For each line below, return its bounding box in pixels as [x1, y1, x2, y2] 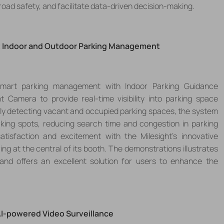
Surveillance [65, 207, 113, 219]
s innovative [173, 130, 218, 141]
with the [105, 130, 141, 141]
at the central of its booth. [12, 142, 106, 154]
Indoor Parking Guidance [125, 80, 218, 91]
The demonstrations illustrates [108, 142, 218, 154]
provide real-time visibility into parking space [51, 92, 218, 104]
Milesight [140, 130, 172, 141]
